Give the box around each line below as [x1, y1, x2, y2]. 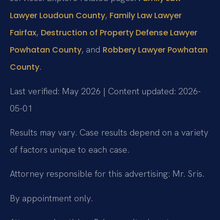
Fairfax [10, 27, 36, 39]
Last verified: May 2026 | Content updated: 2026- [10, 85, 201, 97]
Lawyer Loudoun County [10, 10, 105, 22]
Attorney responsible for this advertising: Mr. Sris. [10, 168, 204, 180]
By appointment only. [10, 192, 93, 204]
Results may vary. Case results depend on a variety [10, 127, 208, 138]
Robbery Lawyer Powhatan [103, 44, 208, 56]
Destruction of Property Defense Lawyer [41, 27, 197, 39]
